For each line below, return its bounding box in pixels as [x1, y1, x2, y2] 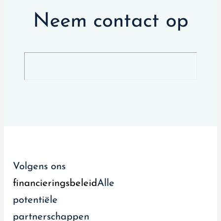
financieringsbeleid [13, 178, 97, 188]
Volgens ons [13, 161, 66, 172]
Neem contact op [33, 12, 188, 32]
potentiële [13, 195, 58, 205]
